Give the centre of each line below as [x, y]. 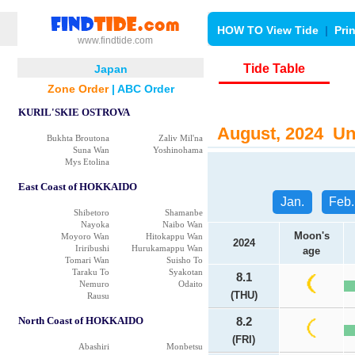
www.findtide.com [115, 40]
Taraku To [91, 272]
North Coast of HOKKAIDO [81, 321]
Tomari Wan [87, 260]
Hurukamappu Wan [167, 248]
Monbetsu [185, 346]
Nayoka [95, 224]
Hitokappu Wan [174, 236]
